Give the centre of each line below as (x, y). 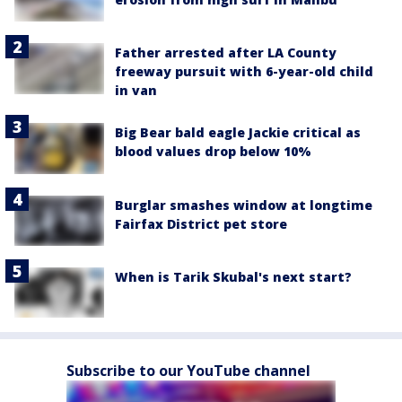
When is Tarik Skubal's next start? (233, 276)
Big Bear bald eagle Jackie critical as (238, 133)
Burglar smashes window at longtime (244, 205)
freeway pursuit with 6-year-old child (244, 72)
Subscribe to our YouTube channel (188, 371)
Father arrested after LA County (226, 53)
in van (136, 91)
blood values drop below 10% (213, 152)
